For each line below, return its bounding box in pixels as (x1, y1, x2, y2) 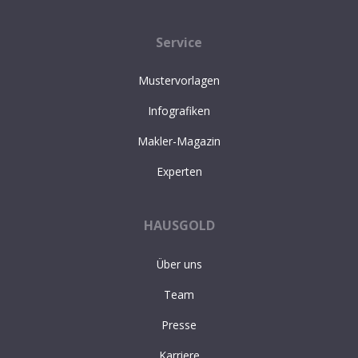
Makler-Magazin (137, 133, 221, 149)
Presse (161, 316, 197, 332)
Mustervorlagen (138, 73, 220, 89)
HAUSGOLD (143, 217, 215, 235)
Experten (156, 164, 202, 180)
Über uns (156, 256, 202, 272)
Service (156, 33, 202, 51)
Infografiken (148, 103, 210, 119)
